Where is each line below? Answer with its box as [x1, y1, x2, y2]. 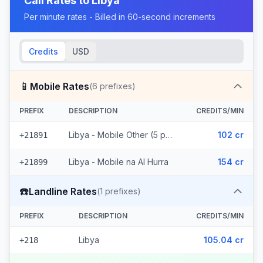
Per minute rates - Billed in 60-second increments [24, 12, 215, 22]
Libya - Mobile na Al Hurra [69, 157, 168, 167]
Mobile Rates [30, 80, 89, 92]
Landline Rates [29, 185, 97, 197]
